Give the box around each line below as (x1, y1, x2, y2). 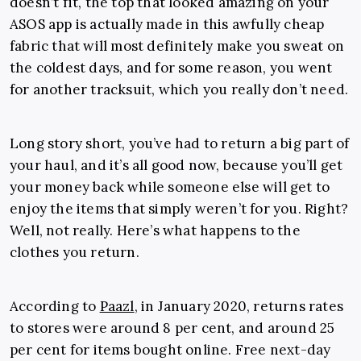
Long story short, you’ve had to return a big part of (10, 135, 350, 153)
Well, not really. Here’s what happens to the (10, 222, 301, 240)
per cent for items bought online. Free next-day (10, 341, 331, 359)
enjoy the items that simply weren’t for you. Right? (10, 200, 349, 218)
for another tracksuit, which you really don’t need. (10, 81, 349, 99)
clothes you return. (10, 243, 139, 262)
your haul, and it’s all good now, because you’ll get (10, 156, 343, 175)
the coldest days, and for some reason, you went (10, 59, 333, 77)
